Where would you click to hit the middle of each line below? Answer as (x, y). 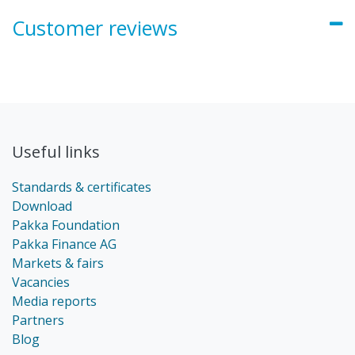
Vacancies (41, 282)
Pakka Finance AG (64, 244)
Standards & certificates (82, 187)
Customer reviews (95, 28)
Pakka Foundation (66, 225)
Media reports (54, 302)
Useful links (56, 152)
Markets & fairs (58, 263)
